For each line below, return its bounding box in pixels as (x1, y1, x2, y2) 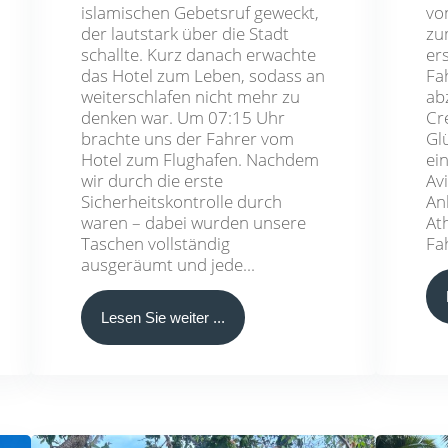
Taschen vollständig (81, 231, 231, 255)
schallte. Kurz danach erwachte (81, 42, 317, 66)
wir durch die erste (81, 168, 224, 192)
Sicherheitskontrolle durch (81, 189, 283, 213)
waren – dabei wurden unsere (81, 210, 307, 234)
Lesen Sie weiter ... (101, 308, 226, 326)
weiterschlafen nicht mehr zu (81, 84, 301, 108)
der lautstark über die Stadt (81, 21, 290, 45)
